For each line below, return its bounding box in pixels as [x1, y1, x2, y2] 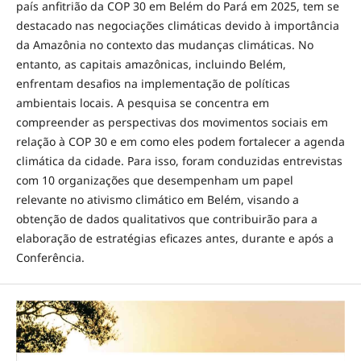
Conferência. [15, 249, 85, 265]
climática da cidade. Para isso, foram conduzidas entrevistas [15, 152, 342, 168]
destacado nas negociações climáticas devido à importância [15, 17, 339, 33]
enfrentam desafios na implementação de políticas [15, 75, 290, 91]
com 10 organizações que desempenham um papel [15, 172, 293, 188]
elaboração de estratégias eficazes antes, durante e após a [15, 230, 334, 246]
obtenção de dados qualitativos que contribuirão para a [15, 210, 317, 226]
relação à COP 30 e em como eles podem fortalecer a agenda [15, 133, 345, 149]
